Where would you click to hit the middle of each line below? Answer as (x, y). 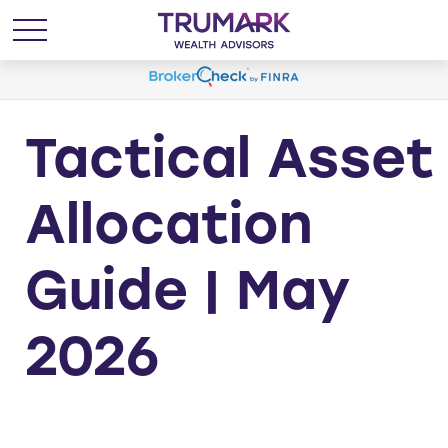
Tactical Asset (229, 163)
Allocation (169, 229)
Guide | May (188, 295)
